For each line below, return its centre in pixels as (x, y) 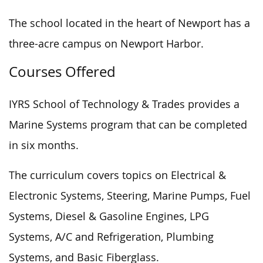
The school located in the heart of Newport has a (129, 23)
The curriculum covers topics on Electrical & (117, 175)
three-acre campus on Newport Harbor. (106, 43)
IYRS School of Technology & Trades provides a (124, 104)
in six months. (44, 145)
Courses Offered (62, 71)
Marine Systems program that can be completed (128, 124)
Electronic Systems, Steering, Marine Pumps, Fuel (130, 195)
